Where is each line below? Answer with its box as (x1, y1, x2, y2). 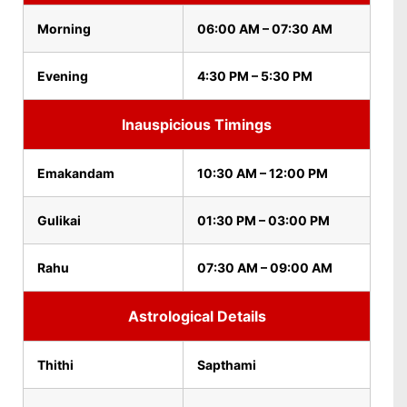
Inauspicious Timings (122, 115, 272, 134)
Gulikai (37, 213, 81, 228)
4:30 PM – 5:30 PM (197, 68, 313, 84)
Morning (37, 21, 91, 36)
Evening (37, 68, 88, 84)
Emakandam (37, 165, 114, 181)
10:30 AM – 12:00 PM (197, 165, 328, 181)
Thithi (37, 357, 74, 372)
